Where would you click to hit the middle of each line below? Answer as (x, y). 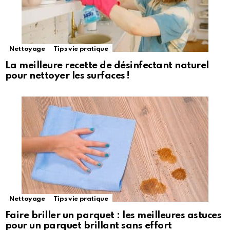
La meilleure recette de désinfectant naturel (107, 66)
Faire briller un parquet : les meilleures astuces (113, 216)
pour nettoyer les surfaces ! (68, 76)
